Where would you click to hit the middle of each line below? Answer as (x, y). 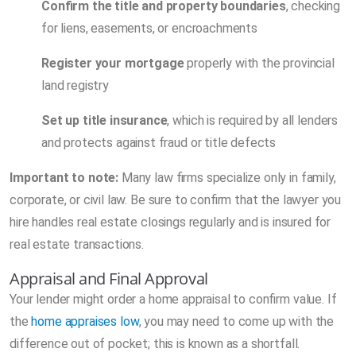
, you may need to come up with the (236, 321)
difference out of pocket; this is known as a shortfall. (155, 343)
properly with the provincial (259, 63)
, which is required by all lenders (253, 120)
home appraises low (85, 321)
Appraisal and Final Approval (109, 278)
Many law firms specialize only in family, (227, 177)
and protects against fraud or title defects (159, 142)
